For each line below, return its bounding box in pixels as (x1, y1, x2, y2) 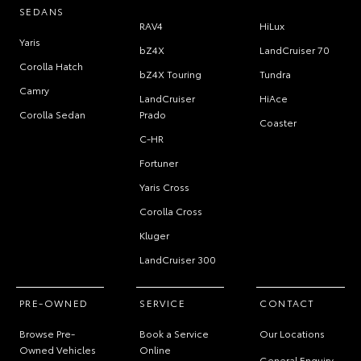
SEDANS (19, 4, 64, 18)
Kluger (139, 228, 170, 242)
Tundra (259, 67, 292, 81)
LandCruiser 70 (259, 43, 330, 56)
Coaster (259, 115, 297, 129)
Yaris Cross (139, 180, 190, 193)
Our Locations (259, 326, 326, 340)
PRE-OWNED (19, 296, 89, 309)
